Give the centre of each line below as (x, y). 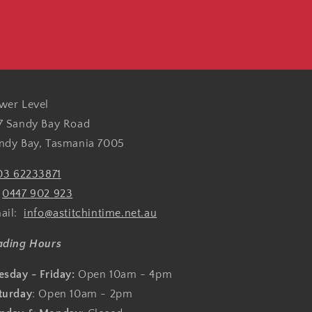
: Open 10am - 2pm (83, 294)
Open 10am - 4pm (125, 274)
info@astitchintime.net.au (91, 213)
